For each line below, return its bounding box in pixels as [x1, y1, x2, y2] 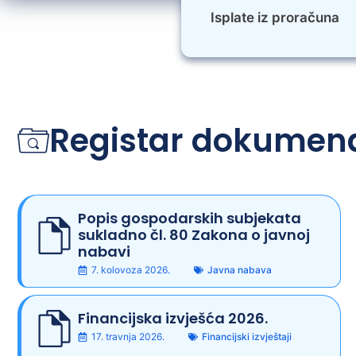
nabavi [77, 241, 130, 261]
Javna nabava [207, 263, 272, 276]
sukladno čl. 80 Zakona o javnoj [77, 224, 310, 245]
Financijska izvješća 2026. [77, 308, 268, 328]
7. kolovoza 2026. [91, 263, 170, 276]
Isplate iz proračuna [211, 9, 339, 25]
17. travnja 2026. [91, 330, 164, 342]
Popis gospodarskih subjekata [77, 207, 301, 228]
